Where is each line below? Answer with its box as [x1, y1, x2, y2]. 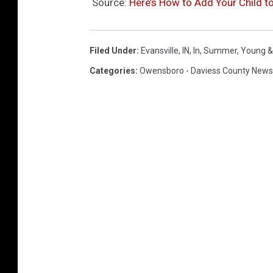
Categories [90, 65, 135, 76]
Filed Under [90, 45, 136, 55]
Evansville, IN [141, 45, 190, 55]
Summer [204, 45, 237, 55]
